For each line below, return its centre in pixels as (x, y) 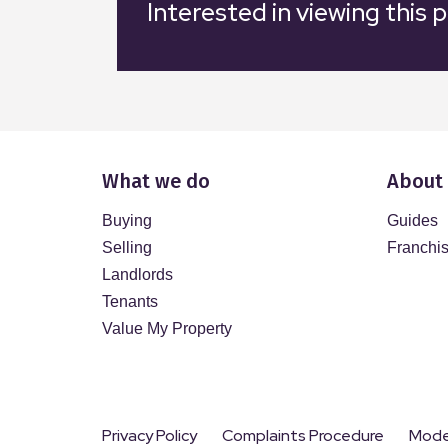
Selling (127, 247)
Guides (412, 220)
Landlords (137, 274)
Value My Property (167, 328)
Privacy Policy (149, 435)
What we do (156, 181)
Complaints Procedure (303, 435)
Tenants (130, 301)
